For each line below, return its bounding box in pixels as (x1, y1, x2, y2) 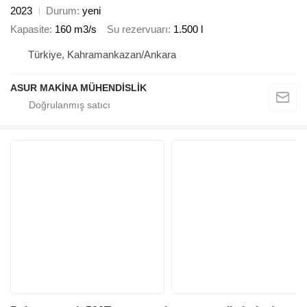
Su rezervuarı (107, 23, 168, 35)
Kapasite (10, 23, 49, 35)
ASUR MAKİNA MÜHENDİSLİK (10, 82, 147, 94)
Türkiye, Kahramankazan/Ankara (28, 49, 176, 61)
